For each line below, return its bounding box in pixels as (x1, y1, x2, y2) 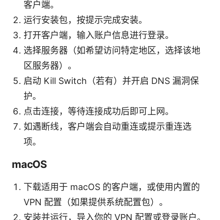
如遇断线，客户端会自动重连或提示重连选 (24, 121, 192, 132)
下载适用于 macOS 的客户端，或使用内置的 (24, 181, 200, 192)
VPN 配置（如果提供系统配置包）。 (24, 196, 168, 207)
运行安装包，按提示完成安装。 (24, 14, 147, 25)
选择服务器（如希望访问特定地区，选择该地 (24, 45, 200, 55)
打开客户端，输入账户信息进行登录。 (24, 29, 174, 40)
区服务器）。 (24, 60, 77, 71)
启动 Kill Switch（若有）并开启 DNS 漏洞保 (24, 75, 199, 86)
